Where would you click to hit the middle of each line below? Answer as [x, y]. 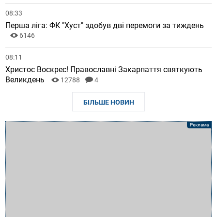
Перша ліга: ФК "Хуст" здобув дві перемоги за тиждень [105, 26]
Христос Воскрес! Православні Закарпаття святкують [104, 70]
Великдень [26, 80]
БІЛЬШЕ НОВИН [108, 102]
